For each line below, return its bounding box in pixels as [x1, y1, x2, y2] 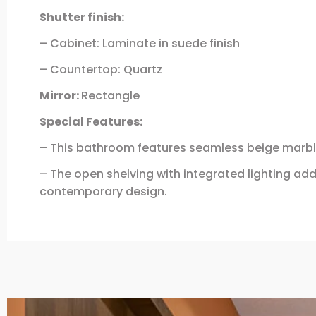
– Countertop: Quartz [39, 61, 162, 78]
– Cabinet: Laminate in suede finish [39, 35, 240, 51]
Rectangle [80, 87, 140, 104]
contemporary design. [39, 183, 167, 200]
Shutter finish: [39, 8, 124, 25]
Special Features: [39, 113, 142, 130]
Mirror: [39, 87, 81, 104]
